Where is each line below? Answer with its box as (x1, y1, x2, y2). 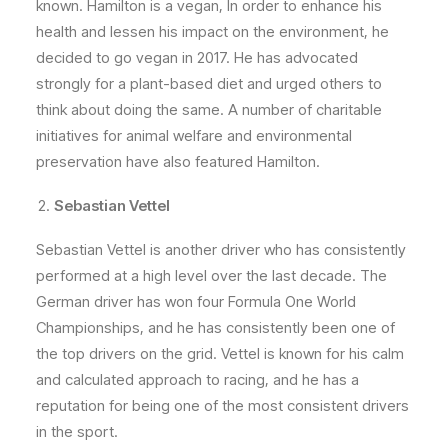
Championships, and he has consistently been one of (36, 318, 395, 338)
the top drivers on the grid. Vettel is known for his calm (36, 344, 404, 364)
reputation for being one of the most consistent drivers (36, 396, 409, 416)
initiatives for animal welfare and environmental (36, 126, 352, 146)
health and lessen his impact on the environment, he (36, 22, 389, 42)
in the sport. (36, 422, 118, 442)
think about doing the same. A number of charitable (36, 100, 382, 120)
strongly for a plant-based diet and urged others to (36, 74, 382, 94)
